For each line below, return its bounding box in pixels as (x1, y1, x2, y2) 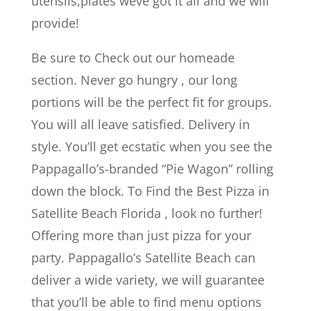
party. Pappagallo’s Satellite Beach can (31, 249, 255, 266)
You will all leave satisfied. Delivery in (31, 116, 250, 133)
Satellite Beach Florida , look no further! (31, 205, 262, 221)
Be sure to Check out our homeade (31, 49, 235, 66)
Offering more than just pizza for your (31, 227, 251, 244)
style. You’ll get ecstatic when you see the (31, 138, 272, 155)
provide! (31, 15, 79, 31)
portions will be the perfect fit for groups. (31, 94, 272, 110)
